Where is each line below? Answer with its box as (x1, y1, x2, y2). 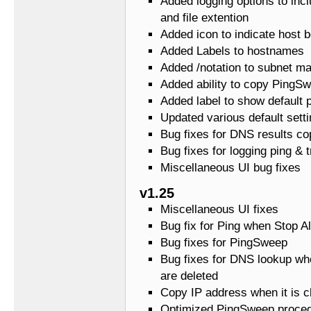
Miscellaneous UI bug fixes (160, 161, 301, 175)
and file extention (160, 11, 249, 25)
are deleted (160, 269, 218, 283)
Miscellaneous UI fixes (160, 203, 278, 217)
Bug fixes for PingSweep (160, 236, 287, 250)
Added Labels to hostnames (160, 44, 304, 58)
